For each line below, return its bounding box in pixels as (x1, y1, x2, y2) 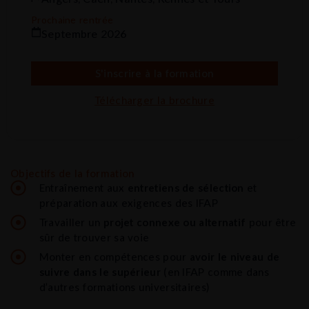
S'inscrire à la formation (94, 66, 215, 79)
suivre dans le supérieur (39, 265, 161, 278)
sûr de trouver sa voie (39, 230, 150, 243)
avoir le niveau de (189, 250, 280, 263)
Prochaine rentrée (31, 14, 114, 26)
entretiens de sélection (127, 181, 244, 194)
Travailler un (39, 215, 103, 228)
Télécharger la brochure (94, 93, 215, 106)
